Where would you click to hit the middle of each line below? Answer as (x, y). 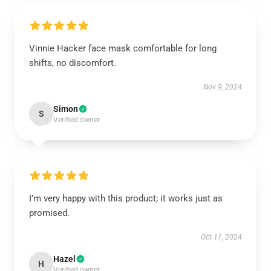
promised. (49, 213)
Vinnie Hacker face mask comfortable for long (123, 48)
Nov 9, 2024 (223, 87)
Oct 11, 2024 (221, 237)
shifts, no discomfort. (73, 63)
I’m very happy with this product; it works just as (126, 198)
